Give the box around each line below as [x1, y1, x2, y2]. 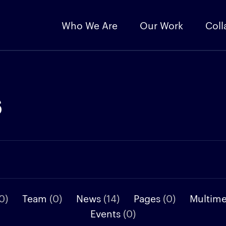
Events [90, 206, 123, 219]
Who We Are [62, 18, 118, 31]
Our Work [140, 18, 183, 31]
